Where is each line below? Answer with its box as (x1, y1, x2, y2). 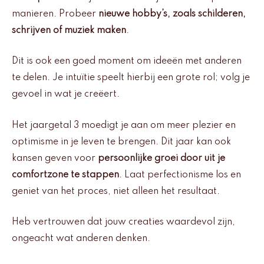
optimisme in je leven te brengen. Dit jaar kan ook (12, 137, 231, 147)
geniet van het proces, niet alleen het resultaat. (12, 186, 220, 196)
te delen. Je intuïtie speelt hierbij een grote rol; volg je (12, 73, 250, 83)
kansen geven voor (12, 153, 98, 163)
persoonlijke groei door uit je (98, 153, 225, 163)
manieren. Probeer (12, 9, 98, 19)
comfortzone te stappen (12, 170, 119, 180)
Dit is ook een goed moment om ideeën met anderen (12, 57, 242, 67)
